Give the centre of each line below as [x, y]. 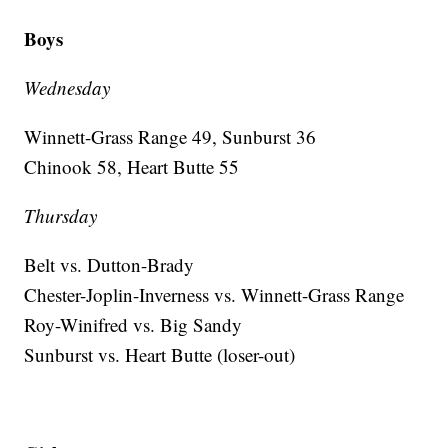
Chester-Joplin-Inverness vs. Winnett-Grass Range [214, 294]
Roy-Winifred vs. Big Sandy [133, 324]
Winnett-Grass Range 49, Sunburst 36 [170, 136]
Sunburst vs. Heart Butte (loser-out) [160, 354]
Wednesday [67, 87]
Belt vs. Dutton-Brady [109, 264]
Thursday [61, 215]
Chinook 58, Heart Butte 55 [132, 166]
